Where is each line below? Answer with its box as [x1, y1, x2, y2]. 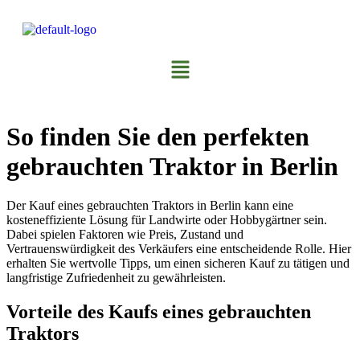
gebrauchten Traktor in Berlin [6, 151, 338, 181]
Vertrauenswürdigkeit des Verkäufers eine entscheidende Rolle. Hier [6, 242, 351, 256]
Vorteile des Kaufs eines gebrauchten [6, 301, 311, 323]
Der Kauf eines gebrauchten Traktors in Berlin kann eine [6, 198, 293, 213]
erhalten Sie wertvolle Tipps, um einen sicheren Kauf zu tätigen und [6, 256, 350, 271]
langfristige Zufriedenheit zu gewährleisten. [6, 271, 226, 285]
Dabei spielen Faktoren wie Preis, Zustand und [6, 227, 243, 242]
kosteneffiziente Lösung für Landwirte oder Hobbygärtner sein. [6, 213, 327, 227]
